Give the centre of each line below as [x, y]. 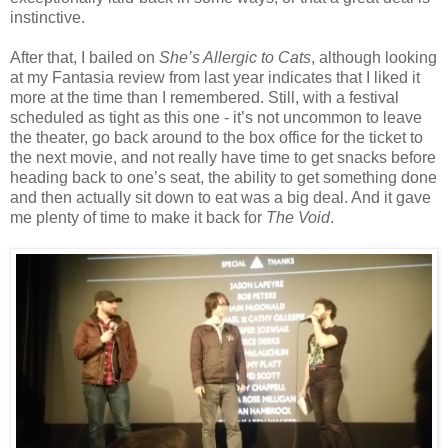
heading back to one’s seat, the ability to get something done [223, 177]
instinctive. [47, 17]
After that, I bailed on [84, 57]
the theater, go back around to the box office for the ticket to [216, 137]
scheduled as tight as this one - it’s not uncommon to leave [216, 117]
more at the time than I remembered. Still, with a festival [204, 97]
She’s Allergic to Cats [235, 57]
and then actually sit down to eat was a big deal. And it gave [220, 197]
